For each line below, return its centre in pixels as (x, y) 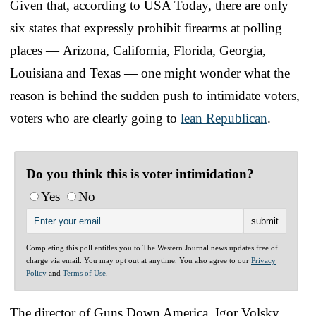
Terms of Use (84, 273)
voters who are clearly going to (95, 118)
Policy (36, 273)
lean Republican (224, 118)
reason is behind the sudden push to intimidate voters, (155, 95)
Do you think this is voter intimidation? (140, 174)
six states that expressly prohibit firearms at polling (146, 28)
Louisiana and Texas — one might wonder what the (150, 73)
